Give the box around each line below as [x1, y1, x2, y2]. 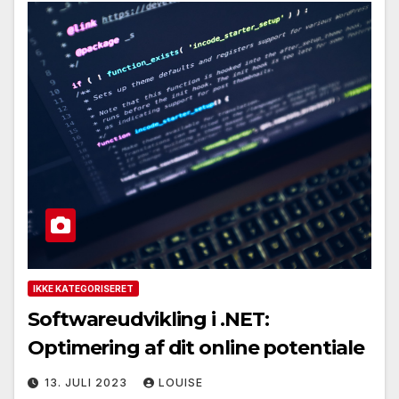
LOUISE [159, 376, 203, 390]
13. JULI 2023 [45, 376, 131, 390]
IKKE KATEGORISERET [33, 283, 134, 295]
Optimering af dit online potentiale [28, 336, 364, 361]
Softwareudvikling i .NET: [28, 307, 269, 332]
